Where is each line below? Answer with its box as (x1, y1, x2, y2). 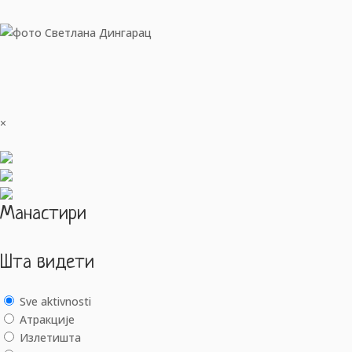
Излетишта (20, 329, 81, 345)
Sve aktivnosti (20, 293, 91, 309)
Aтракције (20, 311, 75, 327)
